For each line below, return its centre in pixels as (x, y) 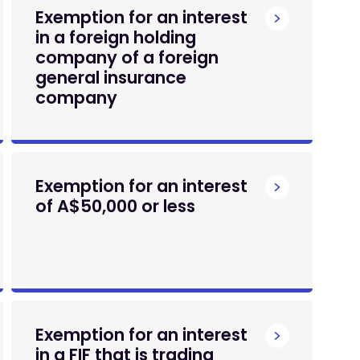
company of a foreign (127, 57)
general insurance (110, 78)
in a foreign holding (115, 37)
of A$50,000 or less (115, 206)
